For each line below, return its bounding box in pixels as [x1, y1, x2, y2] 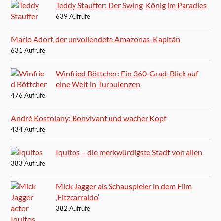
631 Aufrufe [11, 46, 46, 54]
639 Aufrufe [56, 12, 91, 20]
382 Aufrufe [56, 204, 91, 212]
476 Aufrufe [11, 91, 46, 99]
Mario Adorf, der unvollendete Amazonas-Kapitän [11, 34, 181, 44]
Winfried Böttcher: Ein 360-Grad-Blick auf [56, 68, 199, 78]
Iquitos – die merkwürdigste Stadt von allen [56, 147, 203, 157]
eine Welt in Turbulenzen [56, 79, 141, 89]
